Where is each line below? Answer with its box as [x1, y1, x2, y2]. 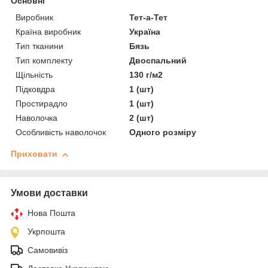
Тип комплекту [16, 56, 72, 66]
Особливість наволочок [16, 127, 106, 138]
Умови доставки [11, 188, 88, 199]
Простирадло [16, 99, 68, 109]
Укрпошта [28, 227, 65, 237]
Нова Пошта [28, 208, 75, 218]
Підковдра [16, 84, 55, 95]
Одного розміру [129, 127, 197, 138]
